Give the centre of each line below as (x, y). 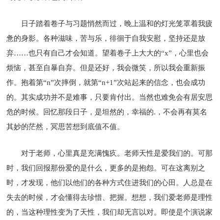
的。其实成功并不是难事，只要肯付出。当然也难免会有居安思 (110, 97)
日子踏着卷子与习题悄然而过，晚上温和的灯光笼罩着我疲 (117, 23)
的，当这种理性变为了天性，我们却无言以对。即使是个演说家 (110, 212)
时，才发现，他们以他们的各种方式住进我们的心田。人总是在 (110, 182)
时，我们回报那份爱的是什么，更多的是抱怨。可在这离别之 (106, 168)
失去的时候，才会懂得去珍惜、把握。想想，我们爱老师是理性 (110, 197)
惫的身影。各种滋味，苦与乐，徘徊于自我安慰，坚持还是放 (106, 38)
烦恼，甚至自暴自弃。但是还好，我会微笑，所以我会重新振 (106, 68)
